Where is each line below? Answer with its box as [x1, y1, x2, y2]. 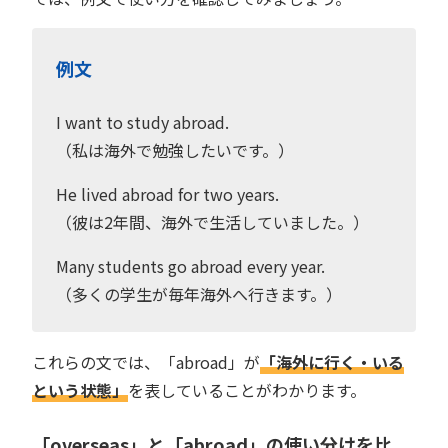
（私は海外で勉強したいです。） [56, 137, 294, 162]
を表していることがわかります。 [128, 377, 366, 402]
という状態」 [32, 377, 128, 402]
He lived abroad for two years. [56, 181, 279, 206]
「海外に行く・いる [260, 349, 404, 374]
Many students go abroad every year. [56, 253, 325, 278]
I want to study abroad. [56, 109, 229, 134]
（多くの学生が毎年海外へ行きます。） [56, 281, 342, 306]
